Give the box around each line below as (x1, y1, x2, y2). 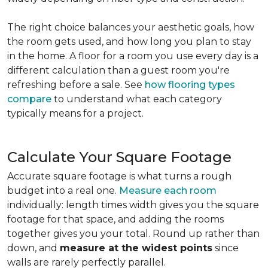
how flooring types (145, 79, 235, 90)
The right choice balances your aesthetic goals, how (7, 22, 254, 33)
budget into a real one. (7, 185, 119, 196)
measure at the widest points (60, 242, 212, 254)
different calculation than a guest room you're (7, 65, 230, 76)
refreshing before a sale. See (7, 79, 145, 90)
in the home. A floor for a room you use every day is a (7, 50, 258, 62)
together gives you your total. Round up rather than (7, 228, 260, 239)
